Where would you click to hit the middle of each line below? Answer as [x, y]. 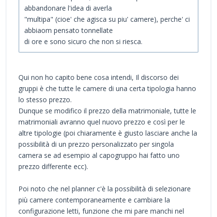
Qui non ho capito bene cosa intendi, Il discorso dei [99, 77]
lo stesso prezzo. [45, 100]
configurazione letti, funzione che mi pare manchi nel [101, 211]
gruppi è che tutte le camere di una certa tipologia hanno [107, 89]
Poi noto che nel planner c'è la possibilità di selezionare [105, 189]
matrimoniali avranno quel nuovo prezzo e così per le [102, 122]
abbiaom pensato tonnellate [69, 31]
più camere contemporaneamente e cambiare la [94, 200]
